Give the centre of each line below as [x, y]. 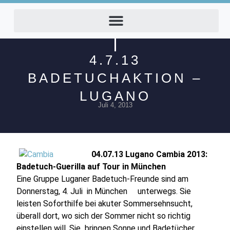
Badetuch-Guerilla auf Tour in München [91, 167]
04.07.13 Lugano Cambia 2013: [150, 155]
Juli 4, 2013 [115, 105]
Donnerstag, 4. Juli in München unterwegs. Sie [104, 191]
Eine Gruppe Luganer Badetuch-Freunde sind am [103, 179]
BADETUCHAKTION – [115, 78]
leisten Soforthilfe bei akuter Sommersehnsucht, [105, 204]
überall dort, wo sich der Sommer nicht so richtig [104, 216]
